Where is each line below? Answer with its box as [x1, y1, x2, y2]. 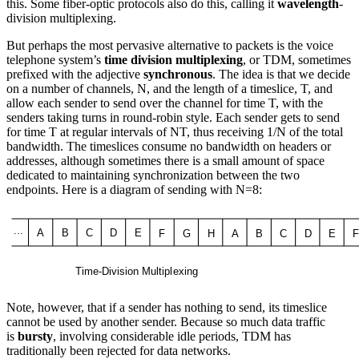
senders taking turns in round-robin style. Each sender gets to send [6, 111, 340, 125]
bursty [18, 329, 53, 344]
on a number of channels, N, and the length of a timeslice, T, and [6, 82, 333, 96]
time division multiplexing [104, 53, 243, 67]
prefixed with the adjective [6, 67, 143, 82]
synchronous [143, 67, 212, 82]
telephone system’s [6, 53, 104, 67]
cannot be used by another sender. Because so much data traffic [6, 315, 325, 329]
